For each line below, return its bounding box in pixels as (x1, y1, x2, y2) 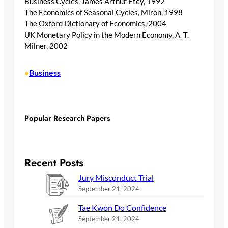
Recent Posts (24, 155, 83, 171)
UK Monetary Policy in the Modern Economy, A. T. (24, 31, 189, 40)
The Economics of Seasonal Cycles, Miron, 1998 (24, 8, 183, 17)
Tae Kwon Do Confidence (78, 203, 166, 213)
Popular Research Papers (24, 112, 110, 124)
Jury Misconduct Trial (78, 173, 154, 183)
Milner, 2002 (24, 42, 68, 51)
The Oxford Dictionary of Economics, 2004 (24, 19, 166, 28)
